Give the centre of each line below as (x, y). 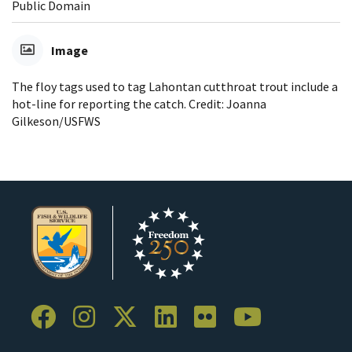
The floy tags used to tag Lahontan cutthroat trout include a (175, 86)
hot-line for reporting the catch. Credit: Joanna (139, 103)
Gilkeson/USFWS (56, 121)
